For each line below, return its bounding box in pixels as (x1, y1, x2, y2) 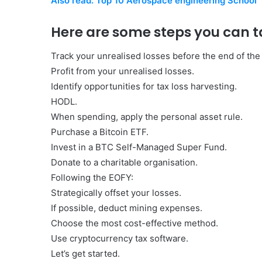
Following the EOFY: (51, 171, 133, 183)
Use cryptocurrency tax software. (51, 232, 188, 244)
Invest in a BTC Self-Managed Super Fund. (51, 141, 227, 153)
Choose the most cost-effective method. (51, 217, 218, 229)
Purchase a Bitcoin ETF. (51, 126, 149, 137)
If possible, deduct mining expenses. (51, 202, 202, 213)
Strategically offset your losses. (51, 187, 181, 198)
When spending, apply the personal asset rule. (51, 111, 243, 122)
